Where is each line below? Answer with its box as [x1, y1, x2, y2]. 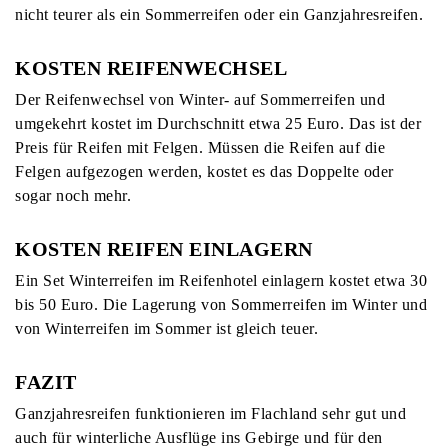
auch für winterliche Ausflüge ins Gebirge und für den [15, 428, 383, 446]
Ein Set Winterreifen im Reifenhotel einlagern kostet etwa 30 [15, 271, 427, 289]
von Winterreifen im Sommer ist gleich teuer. [15, 319, 318, 337]
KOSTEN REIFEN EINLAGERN [15, 237, 313, 260]
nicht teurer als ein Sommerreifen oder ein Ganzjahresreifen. [15, 5, 423, 23]
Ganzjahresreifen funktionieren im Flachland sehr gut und [15, 404, 406, 422]
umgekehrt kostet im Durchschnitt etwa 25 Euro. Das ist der [15, 114, 421, 132]
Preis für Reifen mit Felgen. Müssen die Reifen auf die [15, 138, 385, 156]
